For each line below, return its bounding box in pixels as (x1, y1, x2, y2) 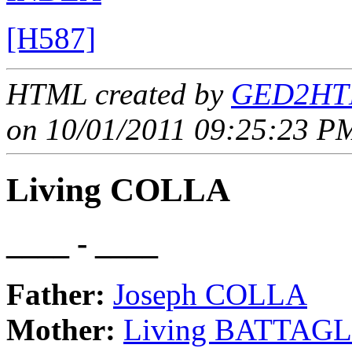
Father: (6, 277, 113, 311)
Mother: (6, 312, 123, 346)
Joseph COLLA (113, 277, 307, 311)
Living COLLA (6, 171, 230, 209)
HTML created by (6, 77, 231, 112)
